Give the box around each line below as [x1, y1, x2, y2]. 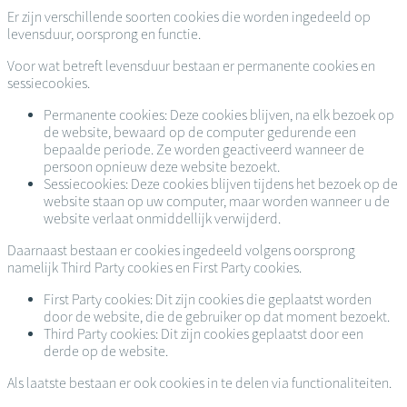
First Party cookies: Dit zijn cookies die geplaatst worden [44, 290, 372, 308]
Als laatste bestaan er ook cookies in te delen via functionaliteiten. [7, 373, 392, 392]
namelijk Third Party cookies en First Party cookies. [7, 258, 302, 276]
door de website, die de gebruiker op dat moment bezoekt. [44, 307, 390, 325]
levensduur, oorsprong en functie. [7, 25, 203, 43]
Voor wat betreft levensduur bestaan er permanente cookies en [7, 56, 375, 74]
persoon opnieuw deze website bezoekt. [44, 157, 280, 175]
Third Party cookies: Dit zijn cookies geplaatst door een [44, 324, 363, 342]
